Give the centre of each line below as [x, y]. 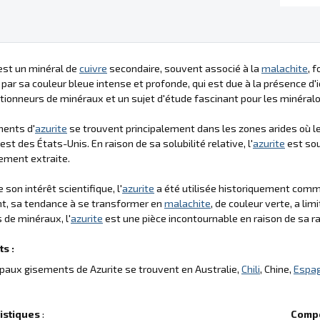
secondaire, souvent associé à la [184, 68]
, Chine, [277, 269]
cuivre [93, 68]
